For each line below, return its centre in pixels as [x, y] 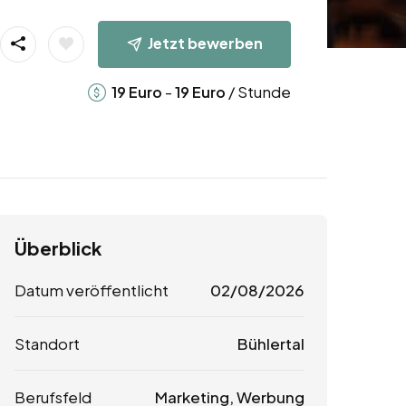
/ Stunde [258, 91]
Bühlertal [271, 344]
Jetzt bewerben [205, 43]
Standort [47, 344]
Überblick [58, 248]
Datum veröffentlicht [92, 290]
